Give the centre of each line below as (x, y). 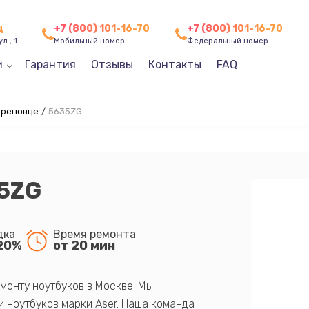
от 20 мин (84, 245)
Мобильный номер (90, 41)
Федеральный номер (228, 41)
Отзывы (112, 64)
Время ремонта (94, 234)
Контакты (175, 64)
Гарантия (50, 64)
